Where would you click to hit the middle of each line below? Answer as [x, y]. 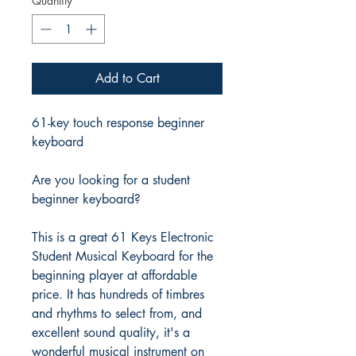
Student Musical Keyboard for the [122, 256]
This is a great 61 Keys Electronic [123, 237]
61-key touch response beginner [118, 123]
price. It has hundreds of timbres [118, 294]
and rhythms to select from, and [117, 313]
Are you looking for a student [111, 180]
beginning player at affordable [114, 275]
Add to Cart [127, 78]
